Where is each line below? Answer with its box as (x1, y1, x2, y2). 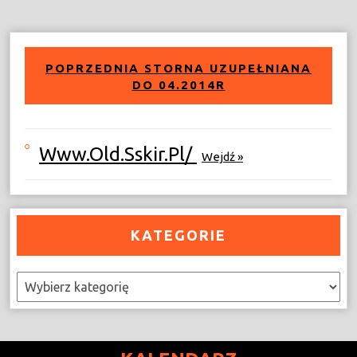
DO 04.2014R (131, 78, 226, 92)
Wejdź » (202, 150, 243, 163)
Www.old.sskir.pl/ (39, 143, 197, 165)
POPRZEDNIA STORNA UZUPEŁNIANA (45, 61, 312, 75)
